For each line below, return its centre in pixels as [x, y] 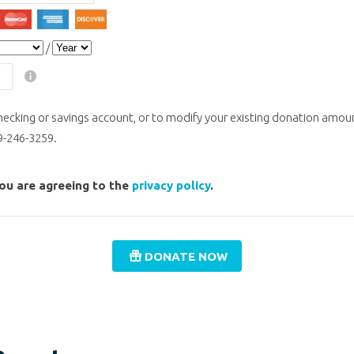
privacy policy [171, 185]
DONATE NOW [186, 256]
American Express [115, 16]
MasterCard [60, 16]
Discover [128, 16]
